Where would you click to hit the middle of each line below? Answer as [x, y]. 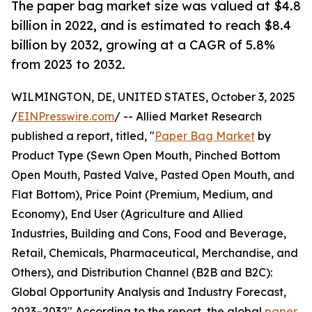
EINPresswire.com [66, 117]
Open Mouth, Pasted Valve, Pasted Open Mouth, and [153, 175]
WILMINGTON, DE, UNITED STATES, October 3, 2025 [153, 97]
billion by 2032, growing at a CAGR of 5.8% [143, 45]
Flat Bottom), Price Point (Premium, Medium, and [142, 195]
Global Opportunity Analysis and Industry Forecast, [149, 292]
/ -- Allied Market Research [188, 117]
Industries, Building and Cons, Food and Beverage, [149, 234]
